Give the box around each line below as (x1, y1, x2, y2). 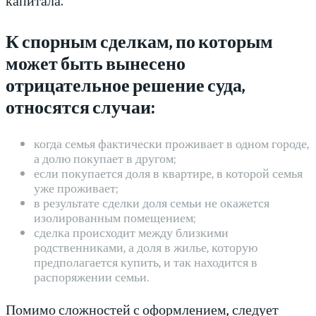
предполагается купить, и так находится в (34, 253, 257, 270)
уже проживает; (34, 179, 118, 196)
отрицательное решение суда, (6, 73, 245, 97)
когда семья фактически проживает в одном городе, (34, 135, 309, 152)
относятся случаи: (6, 95, 154, 119)
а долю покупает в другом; (34, 150, 176, 166)
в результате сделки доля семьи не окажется (34, 194, 269, 211)
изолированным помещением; (34, 209, 195, 226)
